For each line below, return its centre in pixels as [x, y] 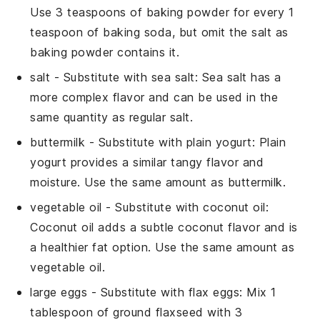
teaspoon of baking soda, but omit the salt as [159, 32]
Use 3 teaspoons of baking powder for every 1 [162, 12]
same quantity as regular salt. [112, 117]
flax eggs [214, 292]
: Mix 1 [258, 292]
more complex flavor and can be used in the [154, 97]
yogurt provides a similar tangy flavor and [147, 162]
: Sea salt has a [238, 77]
